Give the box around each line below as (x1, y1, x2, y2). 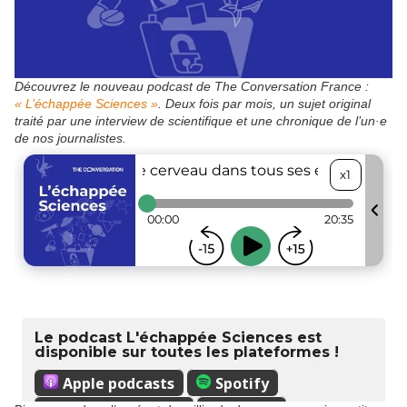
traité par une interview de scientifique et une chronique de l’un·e (15, 114, 387, 129)
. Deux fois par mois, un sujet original (158, 96, 371, 112)
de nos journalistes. (15, 131, 126, 146)
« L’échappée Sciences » (15, 96, 158, 112)
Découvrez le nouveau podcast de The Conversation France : (15, 79, 369, 94)
